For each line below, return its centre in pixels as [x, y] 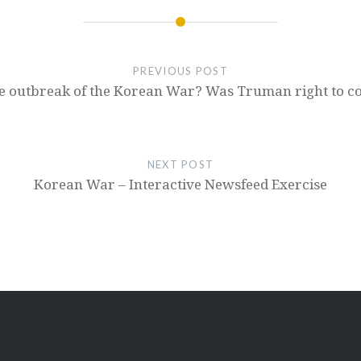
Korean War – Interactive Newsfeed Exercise [180, 185]
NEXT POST [180, 165]
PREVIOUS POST [180, 71]
